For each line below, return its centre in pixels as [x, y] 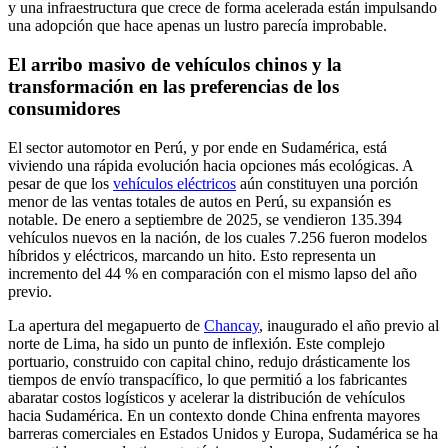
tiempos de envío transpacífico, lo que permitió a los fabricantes [207, 379]
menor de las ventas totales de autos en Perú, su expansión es [199, 201]
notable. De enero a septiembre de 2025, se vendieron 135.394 [205, 219]
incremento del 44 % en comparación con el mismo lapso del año [212, 273]
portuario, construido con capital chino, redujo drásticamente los [209, 361]
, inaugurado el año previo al [349, 325]
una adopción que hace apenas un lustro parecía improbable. [197, 26]
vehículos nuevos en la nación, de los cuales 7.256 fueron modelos [217, 237]
